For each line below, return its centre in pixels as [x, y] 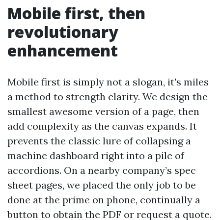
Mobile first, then [76, 13]
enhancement [63, 50]
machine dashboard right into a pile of [96, 155]
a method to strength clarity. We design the [108, 96]
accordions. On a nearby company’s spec [102, 170]
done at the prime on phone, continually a [104, 200]
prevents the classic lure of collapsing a [99, 141]
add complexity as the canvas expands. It [102, 126]
